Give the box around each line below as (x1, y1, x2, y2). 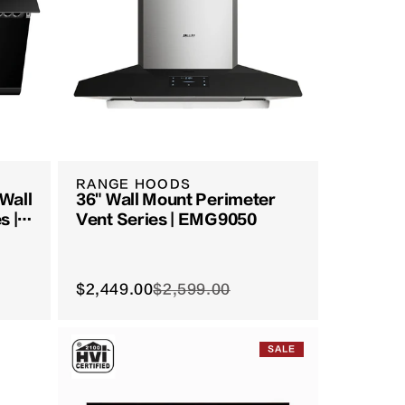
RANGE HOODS (76, 177, 192, 192)
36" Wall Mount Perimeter (76, 192, 276, 209)
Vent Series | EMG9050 (76, 212, 257, 229)
